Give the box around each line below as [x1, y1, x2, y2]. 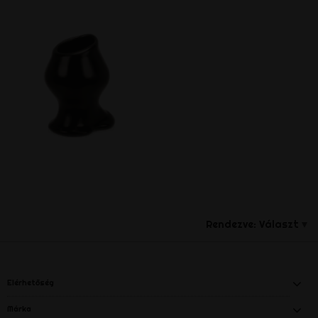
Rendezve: [206, 217, 256, 231]
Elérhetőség [7, 277, 54, 287]
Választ [259, 217, 302, 231]
